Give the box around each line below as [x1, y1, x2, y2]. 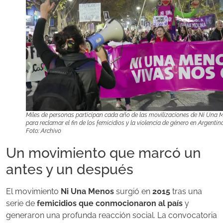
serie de [6, 198, 37, 208]
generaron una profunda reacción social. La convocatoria [6, 210, 217, 220]
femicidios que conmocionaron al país [37, 198, 183, 208]
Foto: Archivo [26, 127, 61, 134]
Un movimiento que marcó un [6, 144, 201, 161]
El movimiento [6, 186, 61, 196]
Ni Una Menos [61, 186, 114, 196]
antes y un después [6, 161, 133, 178]
